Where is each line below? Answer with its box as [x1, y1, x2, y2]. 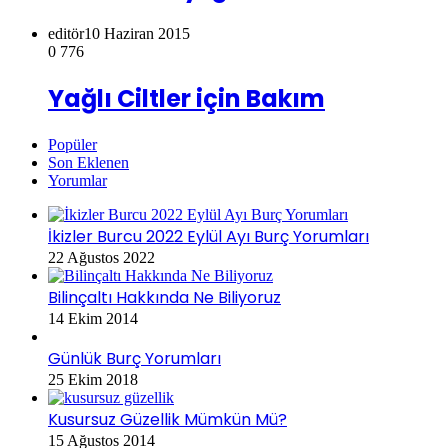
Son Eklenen [48, 153, 129, 171]
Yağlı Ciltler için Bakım [48, 81, 325, 115]
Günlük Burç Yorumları [48, 346, 221, 370]
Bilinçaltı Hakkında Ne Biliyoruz [48, 285, 281, 309]
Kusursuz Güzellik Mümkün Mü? [48, 407, 287, 431]
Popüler [48, 135, 97, 153]
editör [48, 24, 84, 42]
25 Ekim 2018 [48, 370, 138, 388]
